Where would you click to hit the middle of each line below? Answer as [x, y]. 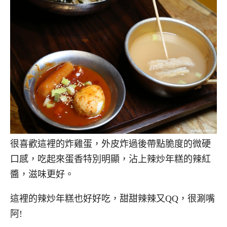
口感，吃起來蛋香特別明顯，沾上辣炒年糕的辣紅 [110, 159]
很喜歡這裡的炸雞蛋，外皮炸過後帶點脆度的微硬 [110, 144]
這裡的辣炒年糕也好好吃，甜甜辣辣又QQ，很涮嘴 [112, 199]
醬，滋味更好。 [42, 174]
